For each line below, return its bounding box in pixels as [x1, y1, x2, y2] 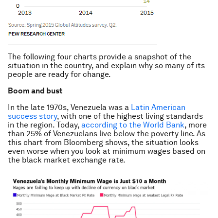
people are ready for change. [8, 70, 111, 79]
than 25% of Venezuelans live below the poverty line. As [8, 129, 205, 138]
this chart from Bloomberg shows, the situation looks [8, 138, 199, 147]
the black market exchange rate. [8, 155, 126, 164]
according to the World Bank [81, 120, 184, 129]
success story [8, 111, 57, 121]
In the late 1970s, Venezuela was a [8, 103, 131, 112]
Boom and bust [8, 86, 62, 95]
